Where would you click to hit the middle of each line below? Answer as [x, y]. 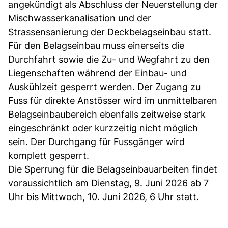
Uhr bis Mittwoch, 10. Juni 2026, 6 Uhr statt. [104, 196]
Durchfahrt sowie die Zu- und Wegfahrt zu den [109, 59]
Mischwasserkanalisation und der [80, 18]
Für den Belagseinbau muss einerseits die [96, 45]
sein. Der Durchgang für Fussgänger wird [96, 141]
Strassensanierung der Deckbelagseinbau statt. [110, 32]
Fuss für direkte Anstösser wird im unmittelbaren [113, 100]
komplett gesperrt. [49, 155]
